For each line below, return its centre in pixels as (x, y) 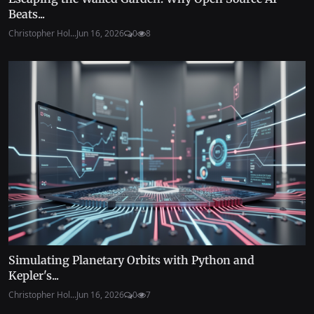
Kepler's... (34, 275)
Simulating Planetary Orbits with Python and (131, 260)
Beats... (27, 14)
